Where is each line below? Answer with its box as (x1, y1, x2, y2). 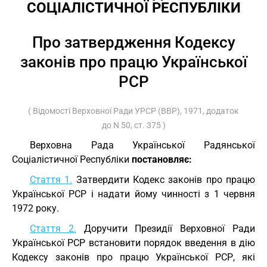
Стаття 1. (30, 174, 73, 185)
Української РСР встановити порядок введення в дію (12, 237, 255, 249)
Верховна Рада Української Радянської (30, 139, 255, 151)
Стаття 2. (30, 223, 76, 234)
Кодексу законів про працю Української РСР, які (12, 252, 255, 263)
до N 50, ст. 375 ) (101, 120, 166, 130)
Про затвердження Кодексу (32, 33, 235, 51)
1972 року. (12, 203, 59, 214)
